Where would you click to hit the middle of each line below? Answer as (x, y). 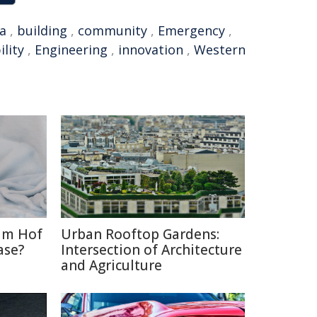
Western (220, 50)
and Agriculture (111, 265)
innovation (151, 50)
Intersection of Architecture (151, 250)
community (113, 30)
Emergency (191, 30)
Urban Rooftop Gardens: (140, 234)
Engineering (71, 50)
